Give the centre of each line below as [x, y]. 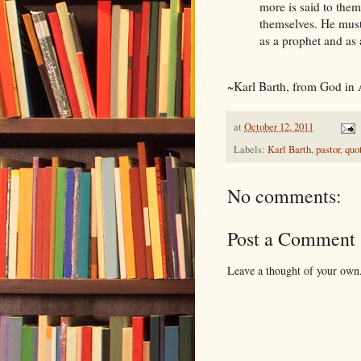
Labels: [251, 149]
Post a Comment [291, 238]
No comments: [284, 195]
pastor [328, 149]
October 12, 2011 [279, 127]
